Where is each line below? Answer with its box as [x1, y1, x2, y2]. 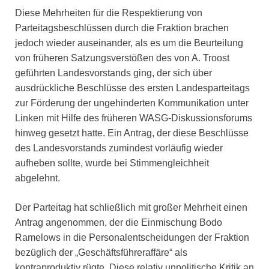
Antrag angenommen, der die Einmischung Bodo [15, 217, 222, 228]
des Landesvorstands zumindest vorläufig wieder [15, 142, 223, 153]
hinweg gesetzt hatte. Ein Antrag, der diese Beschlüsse [15, 127, 249, 138]
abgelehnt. [15, 172, 60, 183]
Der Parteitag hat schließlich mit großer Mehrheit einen [15, 202, 247, 213]
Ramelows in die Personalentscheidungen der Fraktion [15, 232, 249, 243]
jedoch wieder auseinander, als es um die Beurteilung [15, 37, 243, 48]
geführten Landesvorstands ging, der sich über [15, 67, 212, 78]
